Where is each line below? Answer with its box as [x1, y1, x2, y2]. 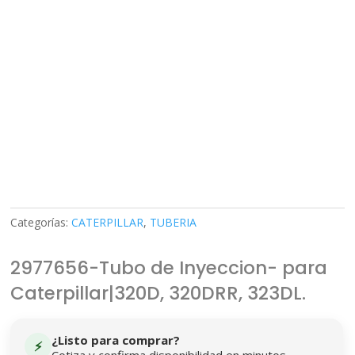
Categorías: [10, 215, 72, 230]
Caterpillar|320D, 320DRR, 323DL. [10, 281, 307, 306]
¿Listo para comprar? [52, 332, 181, 348]
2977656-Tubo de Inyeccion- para [10, 255, 328, 281]
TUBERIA [150, 215, 197, 230]
